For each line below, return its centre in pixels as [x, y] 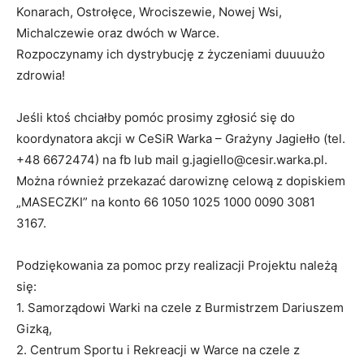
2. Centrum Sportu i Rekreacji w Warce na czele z [158, 349]
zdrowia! [41, 75]
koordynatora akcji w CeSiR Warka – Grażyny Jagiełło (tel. [181, 138]
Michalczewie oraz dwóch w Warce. [118, 32]
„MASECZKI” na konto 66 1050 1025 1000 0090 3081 [166, 201]
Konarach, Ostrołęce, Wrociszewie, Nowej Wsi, [149, 11]
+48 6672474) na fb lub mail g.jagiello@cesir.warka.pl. [172, 159]
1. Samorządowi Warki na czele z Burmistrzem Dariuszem [180, 307]
